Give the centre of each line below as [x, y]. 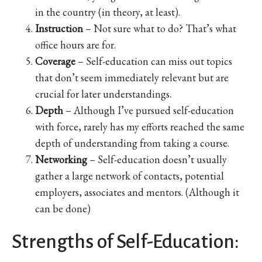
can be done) [63, 208]
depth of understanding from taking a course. [132, 143]
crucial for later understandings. [103, 94]
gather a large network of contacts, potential [130, 175]
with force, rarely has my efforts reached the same [140, 126]
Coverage [56, 61]
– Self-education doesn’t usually [158, 159]
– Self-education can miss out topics [155, 61]
